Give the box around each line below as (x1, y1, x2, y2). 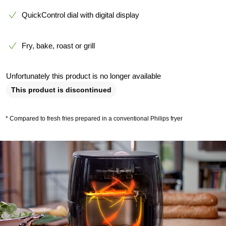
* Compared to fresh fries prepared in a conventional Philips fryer (6, 115, 183, 123)
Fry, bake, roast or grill (22, 41, 95, 50)
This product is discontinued (11, 86, 111, 94)
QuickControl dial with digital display (22, 11, 139, 20)
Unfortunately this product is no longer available (6, 72, 161, 81)
